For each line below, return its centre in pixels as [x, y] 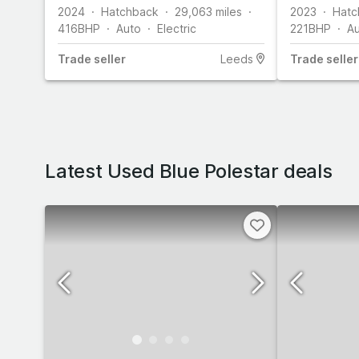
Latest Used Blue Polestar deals [189, 171]
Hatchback [130, 11]
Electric [177, 28]
